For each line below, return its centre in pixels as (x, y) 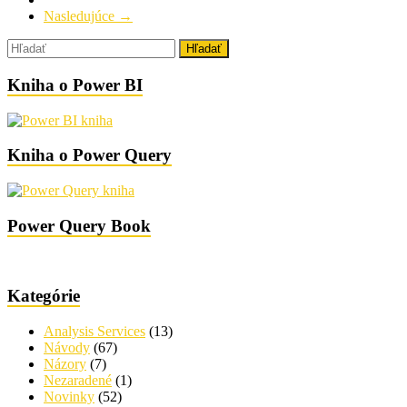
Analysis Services (94, 331)
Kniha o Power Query (89, 155)
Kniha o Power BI (75, 84)
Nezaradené (78, 380)
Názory (65, 363)
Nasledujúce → (88, 16)
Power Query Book (79, 225)
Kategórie (44, 296)
